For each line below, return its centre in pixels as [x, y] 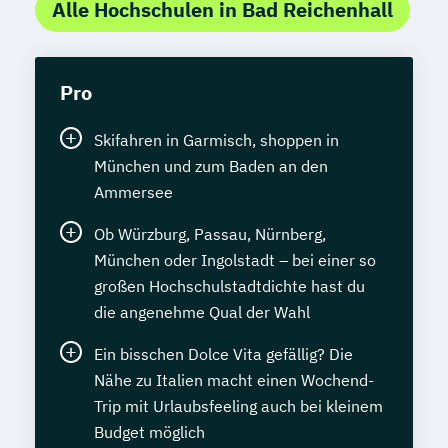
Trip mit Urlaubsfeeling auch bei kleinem [238, 405]
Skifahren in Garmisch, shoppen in [216, 139]
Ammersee [133, 191]
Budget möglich [149, 431]
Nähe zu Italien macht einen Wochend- [234, 379]
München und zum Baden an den [211, 165]
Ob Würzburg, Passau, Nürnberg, [210, 233]
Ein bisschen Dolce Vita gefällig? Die [223, 353]
